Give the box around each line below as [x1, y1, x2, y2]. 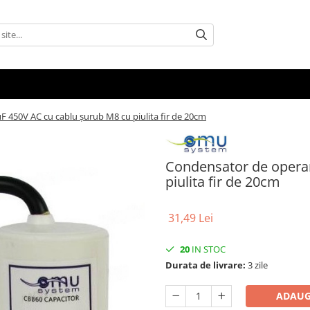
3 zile [246, 258, 268, 271]
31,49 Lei [168, 210, 213, 226]
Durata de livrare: [165, 258, 246, 271]
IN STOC [190, 242, 226, 255]
